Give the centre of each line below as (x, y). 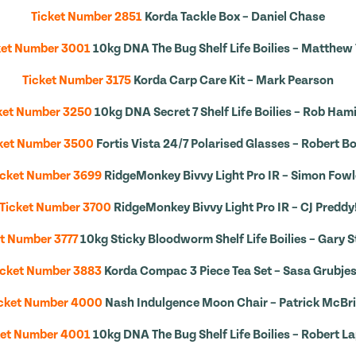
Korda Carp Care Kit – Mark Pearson (234, 80)
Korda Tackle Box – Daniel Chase (235, 17)
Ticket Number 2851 (87, 17)
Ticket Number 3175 (77, 80)
